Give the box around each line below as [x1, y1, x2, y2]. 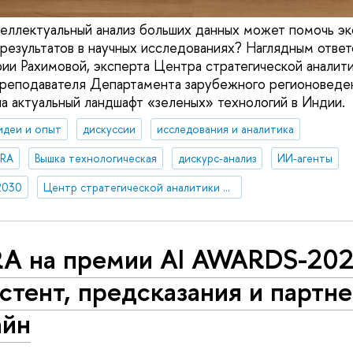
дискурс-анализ [177, 150, 256, 165]
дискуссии [82, 121, 136, 136]
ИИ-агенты [277, 150, 333, 165]
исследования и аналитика [156, 121, 294, 136]
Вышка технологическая [34, 150, 157, 165]
